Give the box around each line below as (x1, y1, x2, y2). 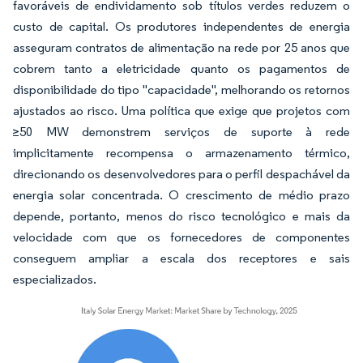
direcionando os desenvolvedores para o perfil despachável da (13, 166, 350, 181)
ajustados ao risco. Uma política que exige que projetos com (13, 103, 350, 118)
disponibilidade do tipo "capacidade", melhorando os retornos (13, 82, 350, 97)
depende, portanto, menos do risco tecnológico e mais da (13, 208, 350, 224)
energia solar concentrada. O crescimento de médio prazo (13, 187, 350, 203)
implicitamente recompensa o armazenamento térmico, (13, 145, 350, 160)
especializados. (13, 271, 96, 287)
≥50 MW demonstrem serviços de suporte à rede (13, 124, 350, 139)
